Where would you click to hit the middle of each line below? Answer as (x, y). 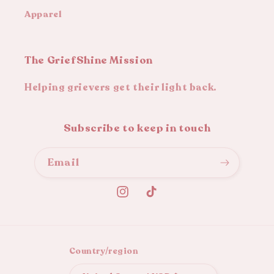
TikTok (159, 198)
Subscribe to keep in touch (137, 128)
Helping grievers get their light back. (120, 88)
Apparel (43, 14)
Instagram (140, 198)
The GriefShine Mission (89, 61)
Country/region (104, 251)
